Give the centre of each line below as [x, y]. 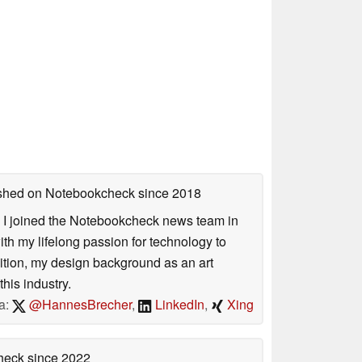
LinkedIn [178, 304]
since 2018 [168, 192]
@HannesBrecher [79, 304]
